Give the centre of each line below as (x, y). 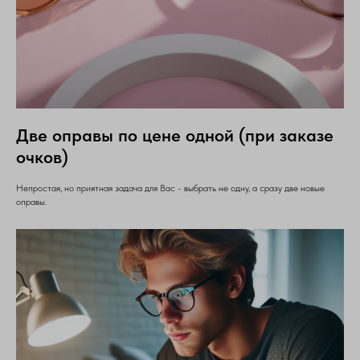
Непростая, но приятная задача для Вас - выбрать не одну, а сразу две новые (170, 188)
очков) (42, 157)
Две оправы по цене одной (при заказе (175, 135)
